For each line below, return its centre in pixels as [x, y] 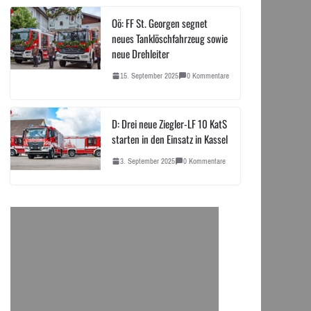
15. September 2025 [149, 75]
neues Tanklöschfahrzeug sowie [169, 38]
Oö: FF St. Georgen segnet [159, 23]
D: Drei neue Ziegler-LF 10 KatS [169, 123]
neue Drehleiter [140, 53]
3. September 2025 [147, 161]
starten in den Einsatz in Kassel [169, 138]
